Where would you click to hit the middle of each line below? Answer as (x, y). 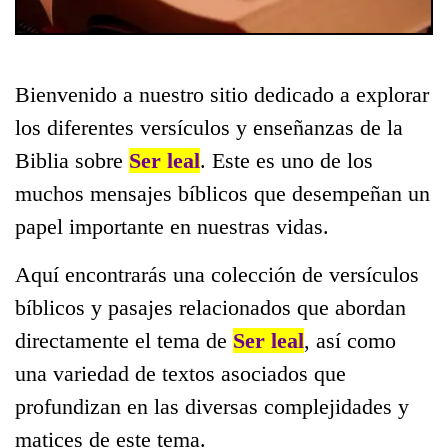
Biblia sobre (72, 160)
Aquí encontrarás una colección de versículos (217, 274)
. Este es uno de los (286, 160)
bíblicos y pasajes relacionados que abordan (210, 307)
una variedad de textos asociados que (180, 373)
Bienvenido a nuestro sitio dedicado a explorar (222, 94)
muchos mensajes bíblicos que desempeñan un (222, 193)
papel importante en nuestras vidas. (172, 226)
